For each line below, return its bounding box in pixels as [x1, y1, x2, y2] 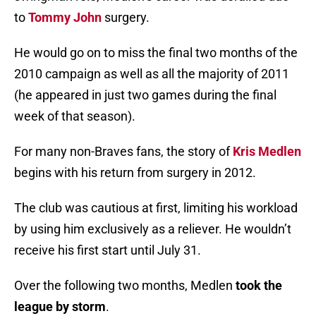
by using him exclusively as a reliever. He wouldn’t [14, 221, 291, 237]
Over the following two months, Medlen [14, 278, 236, 293]
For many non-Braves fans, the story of [14, 144, 233, 159]
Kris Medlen [233, 144, 301, 159]
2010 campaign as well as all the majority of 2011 [14, 66, 289, 82]
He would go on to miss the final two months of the [14, 45, 298, 61]
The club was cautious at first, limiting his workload [14, 200, 298, 216]
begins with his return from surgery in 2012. [14, 165, 256, 181]
